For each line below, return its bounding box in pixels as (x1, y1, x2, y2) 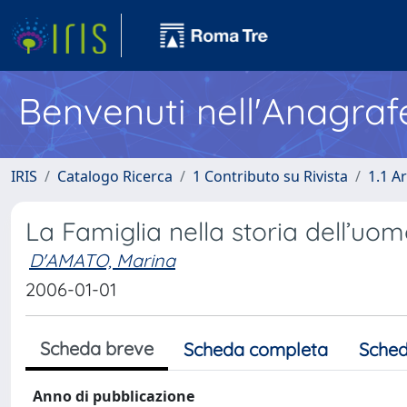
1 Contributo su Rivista (193, 166, 348, 186)
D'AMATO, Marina (29, 249, 175, 272)
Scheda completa (184, 338, 328, 361)
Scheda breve (40, 337, 154, 360)
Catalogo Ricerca (57, 166, 173, 186)
